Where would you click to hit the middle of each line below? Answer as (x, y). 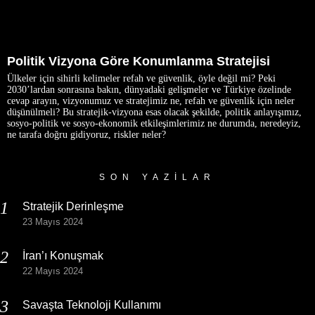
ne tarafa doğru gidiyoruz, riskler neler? (86, 134)
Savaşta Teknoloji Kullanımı (92, 304)
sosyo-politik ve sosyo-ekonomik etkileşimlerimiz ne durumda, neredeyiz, (154, 123)
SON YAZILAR (157, 177)
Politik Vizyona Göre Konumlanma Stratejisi (139, 61)
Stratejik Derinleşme (73, 206)
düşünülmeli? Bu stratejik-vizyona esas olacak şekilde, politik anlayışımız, (154, 112)
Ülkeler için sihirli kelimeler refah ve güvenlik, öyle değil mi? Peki (141, 78)
